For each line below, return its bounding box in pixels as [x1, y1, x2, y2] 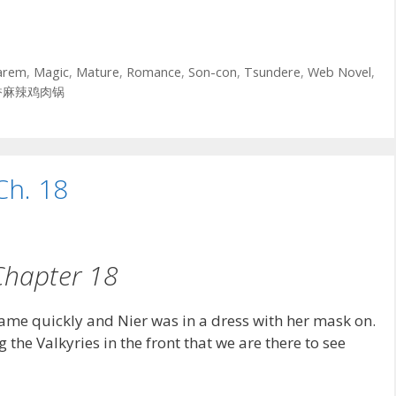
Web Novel [307, 63, 371, 80]
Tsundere [243, 63, 301, 80]
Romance [126, 63, 181, 80]
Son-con [187, 63, 237, 80]
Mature [75, 63, 119, 80]
